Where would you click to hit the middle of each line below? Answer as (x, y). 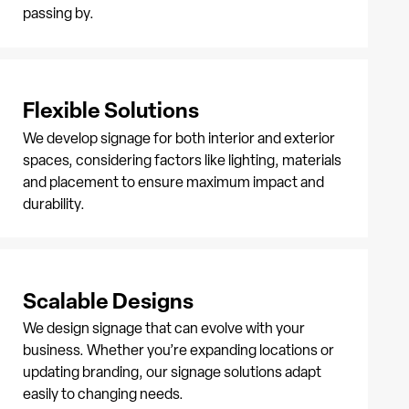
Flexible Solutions (110, 110)
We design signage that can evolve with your (163, 329)
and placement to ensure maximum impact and (173, 182)
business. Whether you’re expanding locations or (178, 351)
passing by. (58, 14)
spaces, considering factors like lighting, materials (182, 160)
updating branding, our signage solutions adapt (172, 372)
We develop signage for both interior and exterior (178, 138)
